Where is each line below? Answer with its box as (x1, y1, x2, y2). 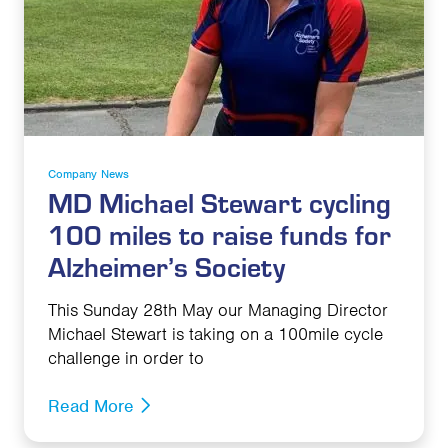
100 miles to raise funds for (48, 213, 391, 253)
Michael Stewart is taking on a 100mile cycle (48, 322, 383, 345)
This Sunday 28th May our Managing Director (48, 298, 388, 321)
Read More (48, 394, 139, 417)
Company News (48, 165, 129, 182)
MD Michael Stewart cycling (48, 181, 391, 221)
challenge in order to (48, 346, 204, 369)
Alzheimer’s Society (48, 245, 285, 285)
